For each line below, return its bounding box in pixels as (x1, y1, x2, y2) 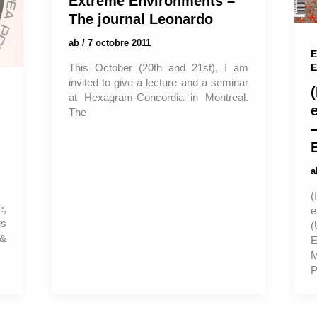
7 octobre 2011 (88, 37, 151, 48)
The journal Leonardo (69, 11, 214, 27)
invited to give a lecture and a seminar (69, 76, 248, 89)
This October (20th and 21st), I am (69, 62, 248, 74)
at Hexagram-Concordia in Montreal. (69, 91, 248, 104)
